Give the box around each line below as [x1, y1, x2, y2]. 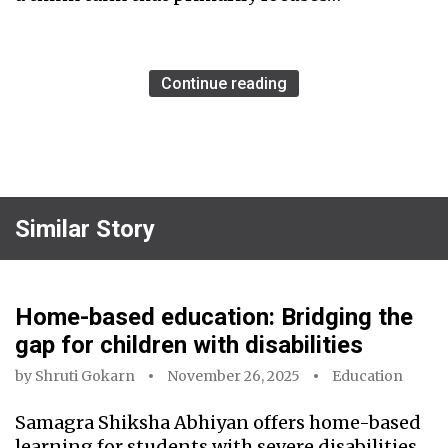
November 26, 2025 [167, 367, 300, 386]
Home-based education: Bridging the [15, 303, 413, 332]
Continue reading [161, 74, 287, 94]
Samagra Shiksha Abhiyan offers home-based [15, 411, 421, 435]
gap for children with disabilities [15, 331, 363, 360]
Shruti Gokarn [35, 367, 135, 386]
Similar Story [15, 214, 155, 243]
